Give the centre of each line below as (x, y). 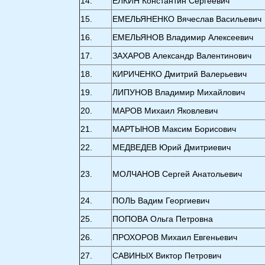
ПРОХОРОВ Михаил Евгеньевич (175, 237)
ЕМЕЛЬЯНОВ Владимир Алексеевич (183, 37)
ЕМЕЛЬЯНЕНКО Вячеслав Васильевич (187, 19)
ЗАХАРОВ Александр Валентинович (182, 56)
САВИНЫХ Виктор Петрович (167, 256)
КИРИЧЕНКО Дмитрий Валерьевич (180, 74)
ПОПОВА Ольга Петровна (163, 219)
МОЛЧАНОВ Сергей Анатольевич (177, 174)
